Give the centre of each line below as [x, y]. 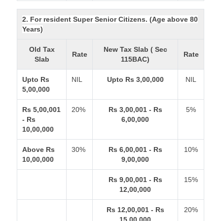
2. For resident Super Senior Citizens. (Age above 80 [110, 19]
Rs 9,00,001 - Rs [135, 180]
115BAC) [135, 59]
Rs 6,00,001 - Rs [135, 149]
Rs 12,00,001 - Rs [135, 210]
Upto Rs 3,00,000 [135, 79]
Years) [33, 29]
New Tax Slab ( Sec [135, 49]
